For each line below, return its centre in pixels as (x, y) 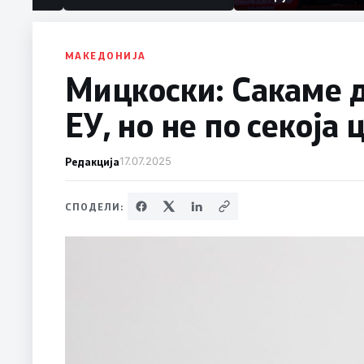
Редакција (92, 162)
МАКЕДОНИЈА (106, 56)
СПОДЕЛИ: (95, 207)
